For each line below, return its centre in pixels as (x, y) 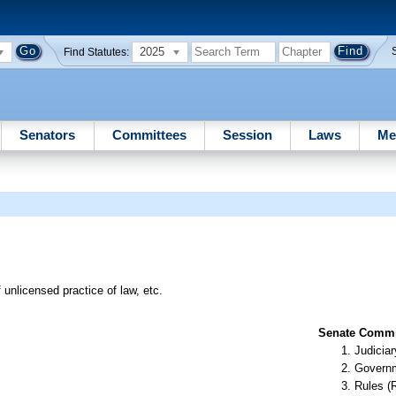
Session (247, 134)
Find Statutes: (97, 52)
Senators (48, 134)
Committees (149, 134)
